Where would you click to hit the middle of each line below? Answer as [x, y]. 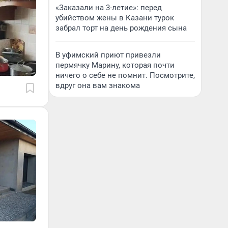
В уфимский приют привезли [108, 55]
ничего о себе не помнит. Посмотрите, [125, 75]
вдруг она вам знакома [98, 85]
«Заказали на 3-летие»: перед [109, 8]
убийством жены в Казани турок [115, 18]
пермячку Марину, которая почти [115, 65]
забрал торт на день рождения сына [121, 28]
